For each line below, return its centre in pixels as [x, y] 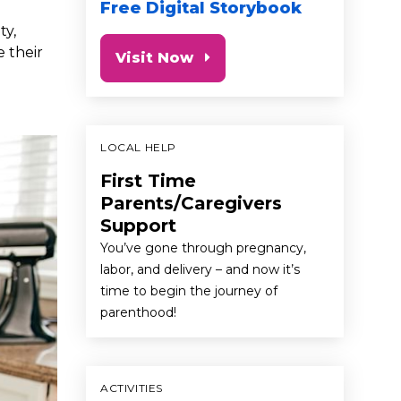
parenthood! [138, 312]
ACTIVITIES [132, 388]
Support [138, 225]
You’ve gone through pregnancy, [203, 247]
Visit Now [154, 57]
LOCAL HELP [138, 147]
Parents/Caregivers [191, 203]
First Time [148, 180]
